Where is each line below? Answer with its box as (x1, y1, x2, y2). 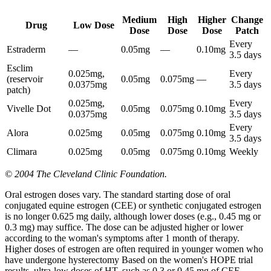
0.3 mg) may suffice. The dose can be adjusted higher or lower (5, 222, 243, 233)
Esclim (7, 63, 33, 74)
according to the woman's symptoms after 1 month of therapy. (5, 233, 240, 244)
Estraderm (7, 44, 45, 55)
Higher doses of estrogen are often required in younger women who (5, 244, 263, 255)
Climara (7, 146, 37, 157)
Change (230, 15, 263, 25)
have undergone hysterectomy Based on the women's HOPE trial (5, 255, 253, 266)
